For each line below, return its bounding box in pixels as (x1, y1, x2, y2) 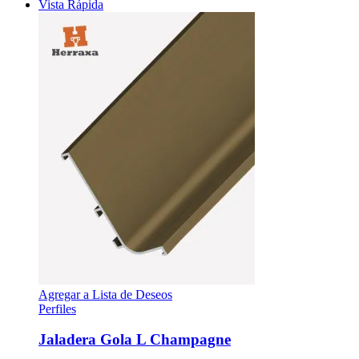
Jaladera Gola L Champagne (38, 331, 231, 349)
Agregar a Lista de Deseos (38, 287, 172, 301)
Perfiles (38, 301, 76, 316)
